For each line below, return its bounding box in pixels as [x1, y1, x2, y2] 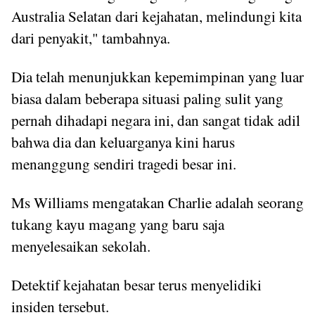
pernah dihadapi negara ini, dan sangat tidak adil [11, 110, 300, 131]
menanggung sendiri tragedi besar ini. [11, 153, 236, 174]
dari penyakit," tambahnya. [11, 27, 170, 49]
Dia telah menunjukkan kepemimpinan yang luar [11, 66, 304, 87]
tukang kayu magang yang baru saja [11, 214, 224, 235]
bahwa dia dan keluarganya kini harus [11, 131, 235, 153]
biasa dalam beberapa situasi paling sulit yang [11, 88, 283, 109]
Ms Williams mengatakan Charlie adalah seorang [11, 192, 304, 213]
